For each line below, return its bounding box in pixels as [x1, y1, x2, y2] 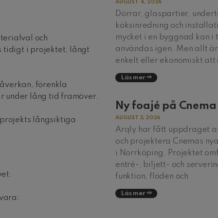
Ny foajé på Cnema [115, 101, 217, 111]
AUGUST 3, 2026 [115, 115, 161, 121]
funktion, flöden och [115, 172, 189, 181]
